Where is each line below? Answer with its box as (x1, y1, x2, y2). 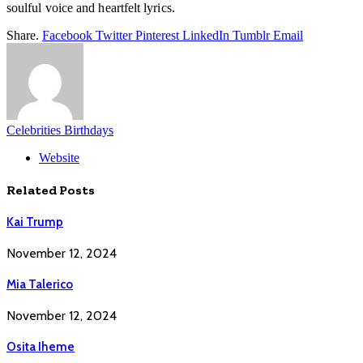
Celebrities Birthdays (6, 122, 113, 137)
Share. (6, 28, 39, 42)
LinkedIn (182, 28, 229, 42)
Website (39, 150, 79, 164)
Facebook (42, 28, 92, 42)
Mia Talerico (6, 277, 73, 293)
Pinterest (135, 28, 179, 42)
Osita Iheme (6, 340, 75, 355)
